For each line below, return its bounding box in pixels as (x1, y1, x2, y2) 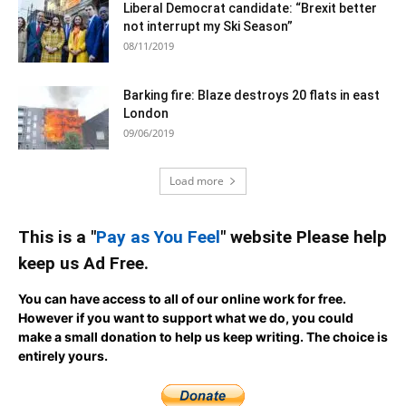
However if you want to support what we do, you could (18, 309, 353, 325)
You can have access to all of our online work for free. (18, 290, 346, 306)
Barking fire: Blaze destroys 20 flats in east (123, 87, 380, 102)
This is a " (18, 226, 96, 247)
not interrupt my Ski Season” (123, 18, 293, 34)
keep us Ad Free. (18, 252, 149, 274)
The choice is (306, 328, 388, 344)
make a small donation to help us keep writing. (18, 328, 306, 344)
